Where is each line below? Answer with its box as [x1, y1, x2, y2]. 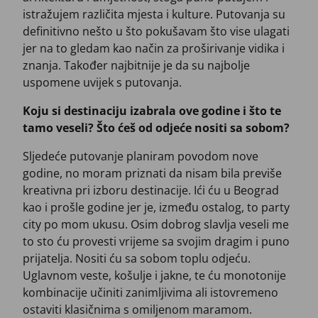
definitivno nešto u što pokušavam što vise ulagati [23, 23, 290, 40]
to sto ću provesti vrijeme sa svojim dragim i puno [23, 234, 290, 250]
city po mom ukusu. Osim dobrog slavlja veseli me [23, 216, 289, 233]
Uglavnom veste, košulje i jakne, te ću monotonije [23, 268, 286, 284]
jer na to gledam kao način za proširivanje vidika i [23, 40, 285, 57]
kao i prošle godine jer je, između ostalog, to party [23, 199, 290, 216]
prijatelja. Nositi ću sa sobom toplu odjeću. [23, 251, 251, 267]
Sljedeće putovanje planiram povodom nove [23, 148, 258, 165]
